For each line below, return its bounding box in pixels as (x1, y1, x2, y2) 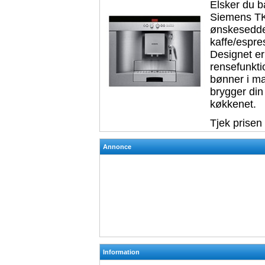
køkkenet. (210, 98, 256, 110)
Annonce (103, 143, 131, 150)
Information (103, 248, 140, 256)
